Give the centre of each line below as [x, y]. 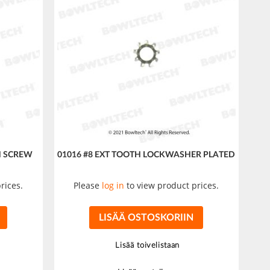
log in [113, 185]
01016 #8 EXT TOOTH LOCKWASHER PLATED [146, 155]
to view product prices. [172, 185]
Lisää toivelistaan [148, 245]
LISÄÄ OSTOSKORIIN [146, 217]
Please [88, 185]
